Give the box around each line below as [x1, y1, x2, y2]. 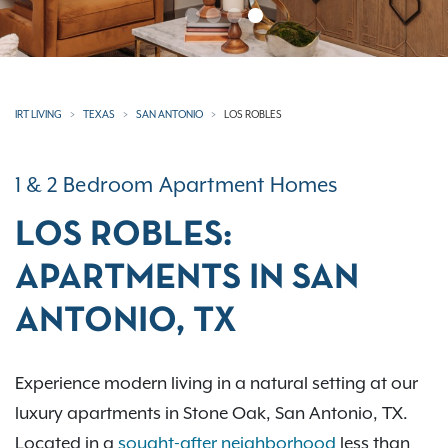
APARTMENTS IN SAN [15, 262, 359, 295]
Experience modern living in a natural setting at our [15, 372, 418, 393]
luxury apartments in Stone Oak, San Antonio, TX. [15, 402, 408, 423]
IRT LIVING [15, 107, 62, 120]
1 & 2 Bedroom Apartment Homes [15, 172, 338, 197]
